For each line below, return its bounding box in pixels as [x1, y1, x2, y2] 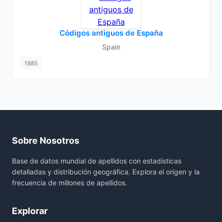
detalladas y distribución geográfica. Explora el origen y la [12, 167, 200, 176]
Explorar [12, 206, 48, 216]
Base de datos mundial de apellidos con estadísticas [12, 157, 181, 165]
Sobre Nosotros [12, 135, 79, 146]
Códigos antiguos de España [59, 28, 163, 38]
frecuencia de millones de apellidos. [12, 178, 127, 187]
